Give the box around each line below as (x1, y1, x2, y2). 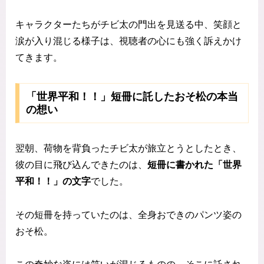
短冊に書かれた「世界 (147, 159, 242, 170)
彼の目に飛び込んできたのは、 (15, 159, 147, 170)
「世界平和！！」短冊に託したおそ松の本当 (25, 90, 238, 103)
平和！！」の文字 (15, 176, 91, 186)
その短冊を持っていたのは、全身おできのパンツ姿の (15, 209, 242, 220)
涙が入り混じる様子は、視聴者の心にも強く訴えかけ (15, 36, 242, 47)
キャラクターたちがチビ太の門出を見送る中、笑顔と (15, 19, 242, 30)
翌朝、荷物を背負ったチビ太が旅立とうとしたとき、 (15, 143, 242, 153)
